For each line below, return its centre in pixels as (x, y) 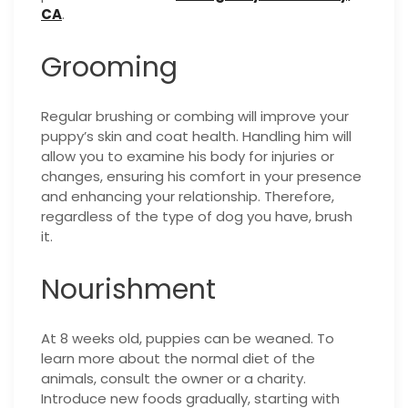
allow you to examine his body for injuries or (188, 156)
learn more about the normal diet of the (178, 358)
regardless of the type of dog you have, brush (197, 216)
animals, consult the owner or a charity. (173, 378)
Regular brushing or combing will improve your (195, 116)
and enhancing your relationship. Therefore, (188, 196)
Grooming (109, 67)
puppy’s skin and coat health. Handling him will (196, 136)
